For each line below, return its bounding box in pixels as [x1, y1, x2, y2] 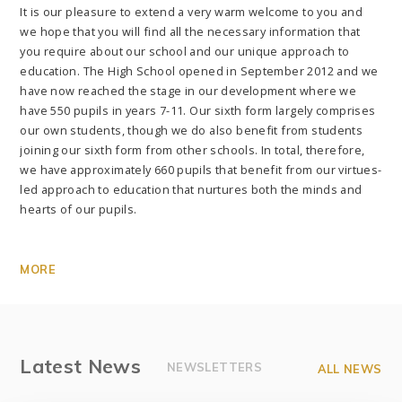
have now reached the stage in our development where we [20, 83, 357, 100]
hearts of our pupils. [20, 201, 140, 218]
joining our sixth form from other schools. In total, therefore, [20, 142, 365, 159]
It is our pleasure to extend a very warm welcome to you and [20, 4, 363, 21]
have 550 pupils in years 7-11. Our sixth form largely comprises [20, 102, 376, 119]
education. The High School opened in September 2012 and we [20, 63, 379, 80]
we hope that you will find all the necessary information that [20, 23, 361, 40]
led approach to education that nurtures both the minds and [20, 181, 363, 198]
